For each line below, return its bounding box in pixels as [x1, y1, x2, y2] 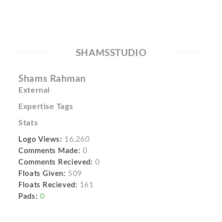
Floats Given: [18, 169, 66, 177]
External [18, 86, 50, 94]
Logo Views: [18, 135, 62, 143]
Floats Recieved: [18, 181, 78, 189]
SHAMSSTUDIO [75, 48, 147, 58]
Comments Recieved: [18, 158, 93, 166]
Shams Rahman [18, 74, 87, 84]
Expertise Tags [18, 102, 73, 111]
